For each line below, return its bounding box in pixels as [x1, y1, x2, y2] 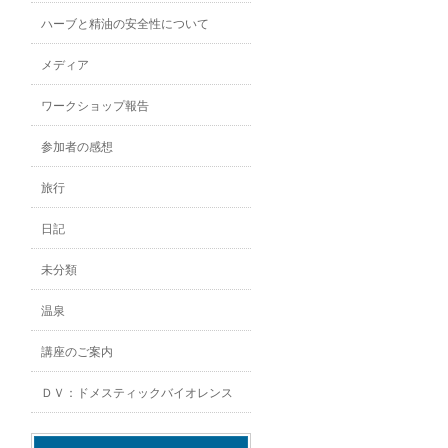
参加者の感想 [41, 140, 113, 154]
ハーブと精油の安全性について [41, 17, 209, 31]
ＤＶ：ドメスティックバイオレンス [41, 386, 233, 400]
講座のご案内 [41, 345, 113, 359]
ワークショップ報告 [41, 99, 149, 113]
